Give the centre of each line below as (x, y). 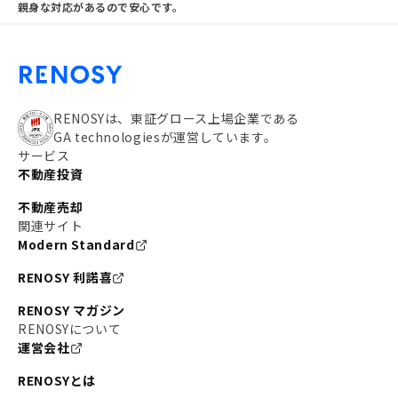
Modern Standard (76, 244)
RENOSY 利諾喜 (65, 277)
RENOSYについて (70, 329)
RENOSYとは (57, 380)
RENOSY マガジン (72, 310)
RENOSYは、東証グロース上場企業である (176, 118)
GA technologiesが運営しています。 (165, 137)
